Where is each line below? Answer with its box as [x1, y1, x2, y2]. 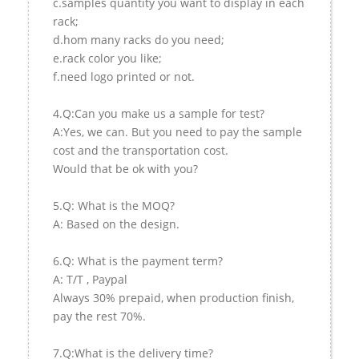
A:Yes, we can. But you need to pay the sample [53, 123, 302, 139]
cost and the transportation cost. [53, 142, 228, 158]
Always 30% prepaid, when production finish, [53, 289, 294, 305]
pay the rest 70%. [53, 308, 146, 324]
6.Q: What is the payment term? [53, 252, 223, 268]
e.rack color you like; [53, 50, 162, 66]
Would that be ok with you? [53, 160, 198, 176]
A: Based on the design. [53, 216, 179, 232]
